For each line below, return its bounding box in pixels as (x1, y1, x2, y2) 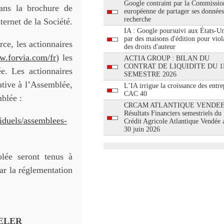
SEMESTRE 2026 (124, 70, 176, 78)
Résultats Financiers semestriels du (124, 109, 221, 117)
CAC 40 (124, 90, 147, 97)
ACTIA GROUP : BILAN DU (124, 54, 209, 62)
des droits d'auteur (124, 43, 175, 50)
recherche (124, 15, 151, 23)
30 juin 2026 (124, 125, 160, 133)
